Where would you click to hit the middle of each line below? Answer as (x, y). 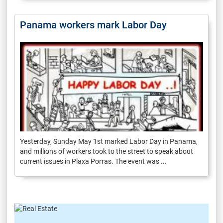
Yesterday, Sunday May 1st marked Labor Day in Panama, (109, 141)
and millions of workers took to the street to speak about (107, 151)
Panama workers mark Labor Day (93, 25)
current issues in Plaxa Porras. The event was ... (93, 161)
